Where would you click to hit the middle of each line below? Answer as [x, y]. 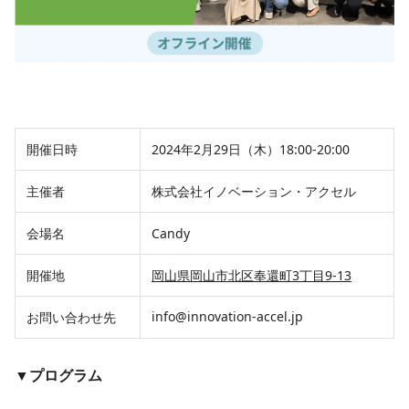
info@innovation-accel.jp [227, 316]
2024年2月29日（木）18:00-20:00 [251, 149]
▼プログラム [58, 375]
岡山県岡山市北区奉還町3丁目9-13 [252, 275]
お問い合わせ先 [71, 317]
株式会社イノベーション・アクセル [254, 191]
